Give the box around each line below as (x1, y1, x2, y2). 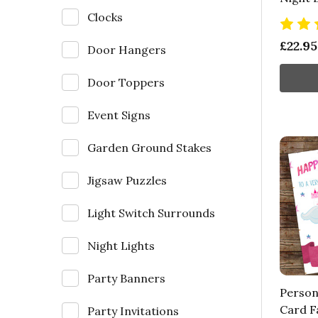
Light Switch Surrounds (87, 205, 215, 220)
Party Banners (87, 270, 165, 285)
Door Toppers (87, 75, 165, 89)
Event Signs (87, 107, 150, 122)
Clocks (87, 9, 123, 24)
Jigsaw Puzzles (87, 172, 167, 187)
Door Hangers (87, 42, 166, 57)
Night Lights (87, 238, 155, 253)
